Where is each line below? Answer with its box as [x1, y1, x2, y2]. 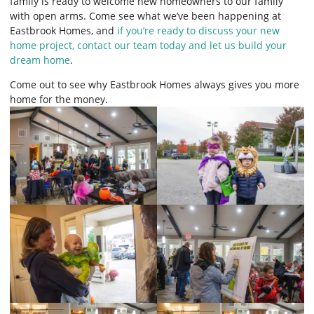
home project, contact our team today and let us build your [10, 38, 287, 52]
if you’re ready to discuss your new [114, 23, 280, 37]
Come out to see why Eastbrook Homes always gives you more [10, 77, 299, 91]
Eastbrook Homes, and [10, 23, 114, 37]
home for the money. [10, 92, 108, 106]
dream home [10, 53, 70, 67]
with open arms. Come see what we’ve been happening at [10, 8, 281, 22]
